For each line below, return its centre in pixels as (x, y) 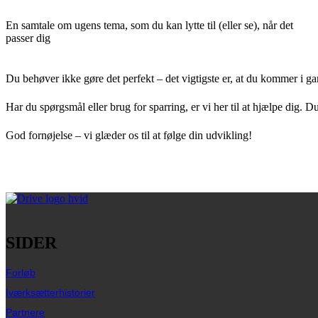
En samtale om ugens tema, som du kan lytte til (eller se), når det (149, 26)
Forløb (21, 272)
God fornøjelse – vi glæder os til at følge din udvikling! (129, 136)
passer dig (28, 38)
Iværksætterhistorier (50, 292)
